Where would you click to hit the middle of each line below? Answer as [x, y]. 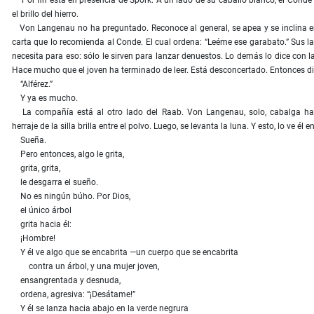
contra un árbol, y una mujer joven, [86, 267]
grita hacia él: [42, 225]
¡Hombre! [34, 239]
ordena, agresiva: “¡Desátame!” [74, 295]
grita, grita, [36, 169]
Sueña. [29, 141]
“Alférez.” [32, 84]
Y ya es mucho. [45, 98]
